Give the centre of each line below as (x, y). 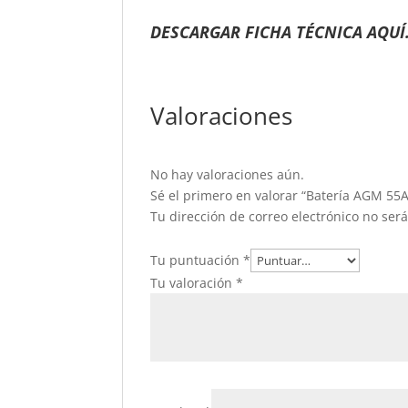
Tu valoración (194, 283)
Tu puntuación (197, 260)
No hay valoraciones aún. (228, 175)
